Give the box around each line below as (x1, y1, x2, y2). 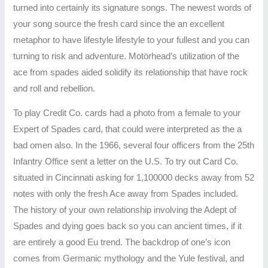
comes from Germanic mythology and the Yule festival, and (13, 254, 245, 264)
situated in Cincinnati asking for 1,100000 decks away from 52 (13, 173, 255, 183)
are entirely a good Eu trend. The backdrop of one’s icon (13, 237, 231, 248)
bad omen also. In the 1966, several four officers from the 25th (13, 141, 255, 151)
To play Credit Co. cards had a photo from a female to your (13, 108, 241, 118)
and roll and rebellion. (13, 83, 96, 93)
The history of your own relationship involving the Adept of (13, 205, 237, 215)
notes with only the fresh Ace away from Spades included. (13, 189, 239, 199)
